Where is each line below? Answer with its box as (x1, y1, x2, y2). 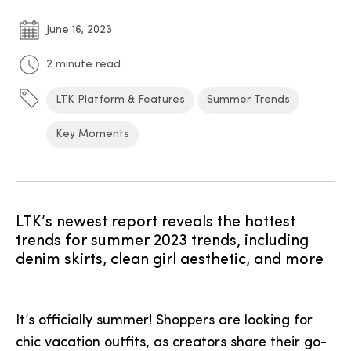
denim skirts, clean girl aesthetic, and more (16, 252, 324, 268)
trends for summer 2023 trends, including (16, 233, 309, 249)
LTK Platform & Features (56, 94, 185, 106)
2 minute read (46, 59, 121, 71)
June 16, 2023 (46, 24, 112, 36)
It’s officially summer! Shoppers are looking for (16, 313, 313, 328)
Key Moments (56, 128, 129, 140)
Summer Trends (207, 94, 290, 106)
